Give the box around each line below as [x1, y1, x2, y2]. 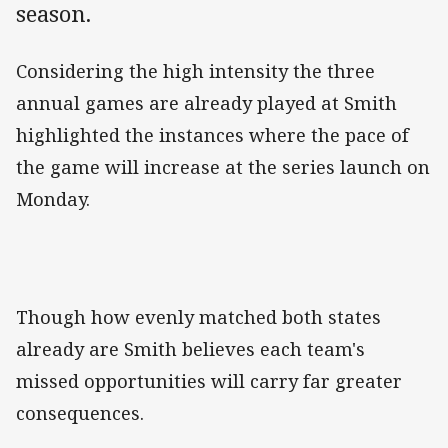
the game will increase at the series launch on [16, 155, 430, 180]
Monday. [16, 187, 95, 212]
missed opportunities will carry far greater [16, 369, 402, 394]
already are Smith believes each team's [16, 337, 365, 362]
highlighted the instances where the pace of [16, 123, 409, 148]
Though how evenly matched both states [16, 305, 381, 330]
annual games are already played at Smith [16, 91, 397, 116]
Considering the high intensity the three [16, 59, 375, 84]
